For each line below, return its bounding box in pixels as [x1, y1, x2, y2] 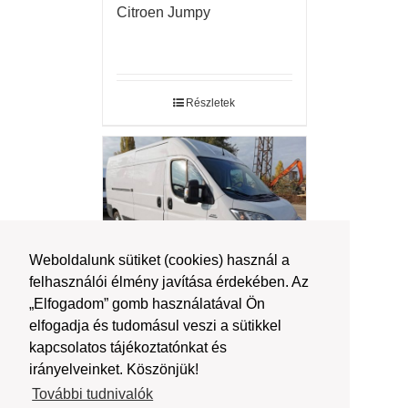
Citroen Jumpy [116, 5, 210, 21]
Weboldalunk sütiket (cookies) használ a [29, 252, 290, 269]
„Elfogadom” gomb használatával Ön [29, 296, 265, 312]
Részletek [186, 97, 235, 110]
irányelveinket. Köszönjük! [29, 362, 199, 378]
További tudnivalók [32, 386, 154, 403]
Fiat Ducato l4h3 [116, 310, 223, 326]
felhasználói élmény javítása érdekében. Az [29, 274, 309, 291]
